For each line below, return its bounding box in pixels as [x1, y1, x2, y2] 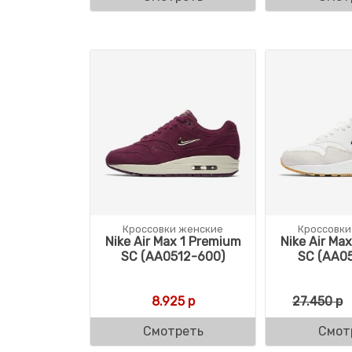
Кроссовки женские [123, 223, 224, 236]
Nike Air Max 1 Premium [104, 234, 241, 250]
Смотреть [142, 324, 203, 339]
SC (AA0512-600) [121, 249, 225, 265]
